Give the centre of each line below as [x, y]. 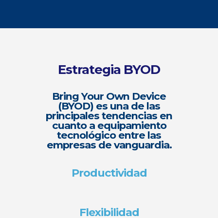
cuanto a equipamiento [109, 126]
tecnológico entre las [109, 135]
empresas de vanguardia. [109, 145]
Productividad [109, 173]
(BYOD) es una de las [109, 106]
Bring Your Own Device [109, 96]
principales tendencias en [109, 116]
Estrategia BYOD [109, 70]
